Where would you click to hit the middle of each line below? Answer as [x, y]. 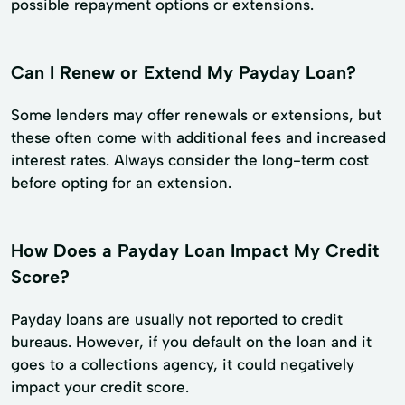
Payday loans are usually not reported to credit [177, 319]
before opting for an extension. [121, 182]
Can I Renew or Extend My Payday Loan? [184, 72]
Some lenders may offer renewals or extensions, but [196, 114]
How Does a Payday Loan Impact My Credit [195, 250]
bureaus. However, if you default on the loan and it [191, 341]
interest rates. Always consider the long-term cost [190, 160]
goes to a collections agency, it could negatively [183, 364]
